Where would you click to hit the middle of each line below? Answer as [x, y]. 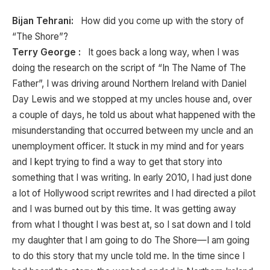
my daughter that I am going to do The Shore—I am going [131, 240]
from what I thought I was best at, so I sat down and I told [131, 225]
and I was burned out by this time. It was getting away [124, 209]
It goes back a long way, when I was [160, 52]
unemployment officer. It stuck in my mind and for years [128, 146]
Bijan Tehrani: [44, 21]
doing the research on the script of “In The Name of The [129, 68]
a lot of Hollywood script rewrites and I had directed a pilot [134, 193]
